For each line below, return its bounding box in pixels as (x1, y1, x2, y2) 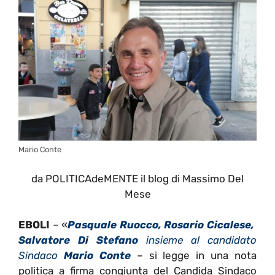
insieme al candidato (138, 234, 257, 247)
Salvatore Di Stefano (18, 234, 138, 247)
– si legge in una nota (130, 249, 257, 262)
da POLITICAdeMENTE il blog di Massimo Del (31, 172, 244, 185)
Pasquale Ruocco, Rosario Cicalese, (68, 219, 257, 231)
